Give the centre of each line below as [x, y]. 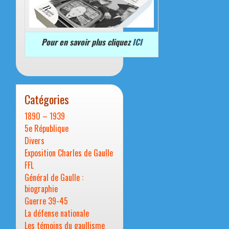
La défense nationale [57, 213]
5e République [47, 129]
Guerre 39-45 [46, 201]
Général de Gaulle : [54, 178]
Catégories [47, 99]
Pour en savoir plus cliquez [87, 42]
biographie [41, 189]
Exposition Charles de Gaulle [69, 153]
